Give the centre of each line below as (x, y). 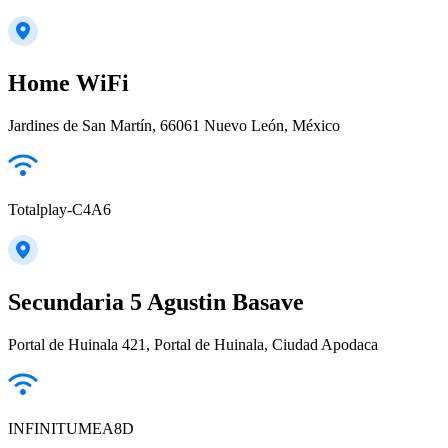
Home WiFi (68, 83)
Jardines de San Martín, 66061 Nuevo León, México (174, 125)
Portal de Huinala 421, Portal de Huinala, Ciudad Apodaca (193, 344)
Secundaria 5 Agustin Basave (156, 301)
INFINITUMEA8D (71, 428)
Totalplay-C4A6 (59, 209)
